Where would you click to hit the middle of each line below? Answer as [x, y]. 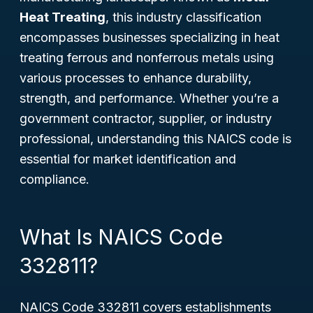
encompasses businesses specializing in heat [150, 37]
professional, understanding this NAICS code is [155, 139]
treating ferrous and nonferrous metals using [147, 58]
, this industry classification [183, 17]
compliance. [54, 179]
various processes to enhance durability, [136, 78]
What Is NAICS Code [121, 237]
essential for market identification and [128, 159]
